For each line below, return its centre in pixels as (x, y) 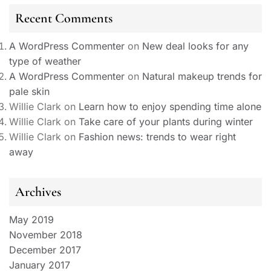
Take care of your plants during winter (166, 121)
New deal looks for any (195, 46)
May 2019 (31, 219)
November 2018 (46, 234)
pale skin (29, 91)
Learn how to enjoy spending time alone (170, 106)
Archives (38, 191)
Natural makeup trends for (202, 76)
